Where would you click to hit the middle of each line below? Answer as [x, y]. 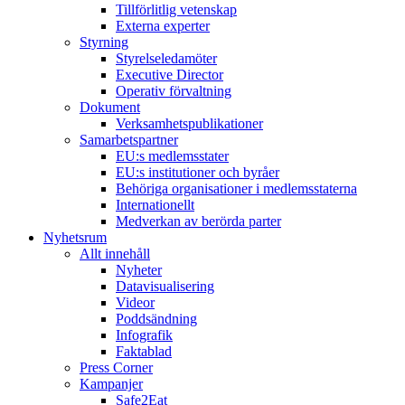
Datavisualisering [165, 286]
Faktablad [144, 351]
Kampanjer [111, 384]
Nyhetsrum [75, 237]
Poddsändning [156, 319]
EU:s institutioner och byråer [198, 172]
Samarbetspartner [129, 140]
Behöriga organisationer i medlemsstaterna [236, 188]
